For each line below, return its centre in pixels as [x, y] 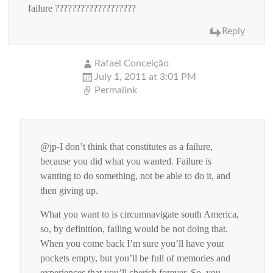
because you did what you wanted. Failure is [126, 161]
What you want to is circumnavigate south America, [140, 214]
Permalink [116, 90]
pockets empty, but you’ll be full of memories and [136, 258]
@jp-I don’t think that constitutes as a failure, [127, 146]
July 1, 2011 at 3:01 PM [146, 76]
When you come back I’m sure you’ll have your [133, 243]
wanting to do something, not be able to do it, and [136, 175]
